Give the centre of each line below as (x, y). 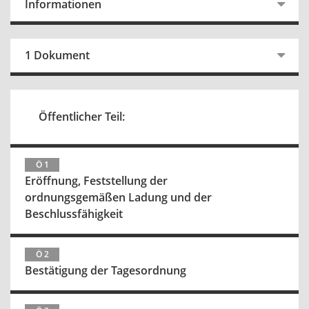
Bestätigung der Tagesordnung (106, 270)
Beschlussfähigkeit (74, 214)
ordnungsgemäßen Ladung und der (118, 197)
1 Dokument (57, 55)
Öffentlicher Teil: (82, 117)
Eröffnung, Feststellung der (96, 181)
